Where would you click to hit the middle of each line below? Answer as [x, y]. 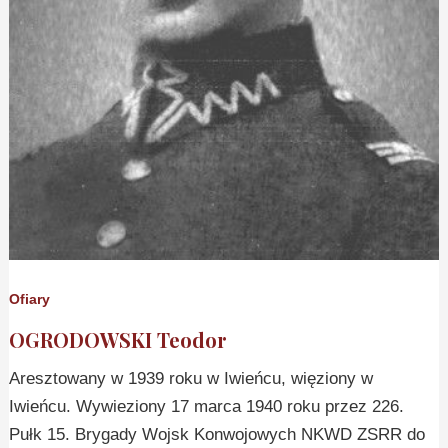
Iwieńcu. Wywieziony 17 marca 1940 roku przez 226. [207, 406]
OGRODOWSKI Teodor [118, 339]
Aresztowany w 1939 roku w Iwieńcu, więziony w [191, 378]
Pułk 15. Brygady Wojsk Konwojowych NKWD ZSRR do [217, 434]
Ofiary [30, 299]
